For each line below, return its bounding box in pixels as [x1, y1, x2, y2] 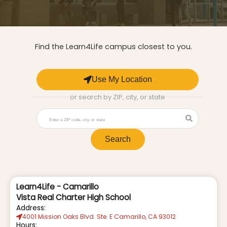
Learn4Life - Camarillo [16, 181, 99, 192]
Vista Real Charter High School [16, 192, 131, 203]
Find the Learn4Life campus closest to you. [35, 42, 192, 52]
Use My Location [91, 74, 152, 84]
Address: [16, 203, 46, 213]
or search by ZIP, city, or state [70, 92, 165, 102]
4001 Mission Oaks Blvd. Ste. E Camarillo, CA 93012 [22, 212, 176, 221]
